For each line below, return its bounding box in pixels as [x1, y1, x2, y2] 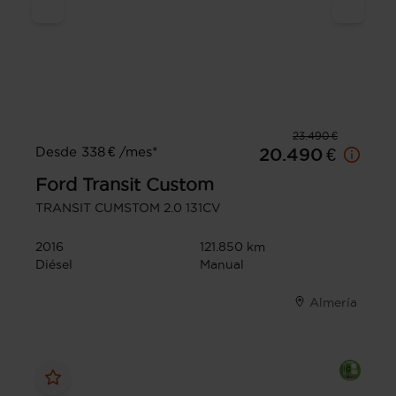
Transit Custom [82, 175, 214, 194]
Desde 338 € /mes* [35, 144, 157, 159]
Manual [200, 257, 244, 271]
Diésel [35, 257, 72, 271]
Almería [309, 295, 357, 309]
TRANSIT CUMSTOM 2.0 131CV [35, 201, 221, 215]
